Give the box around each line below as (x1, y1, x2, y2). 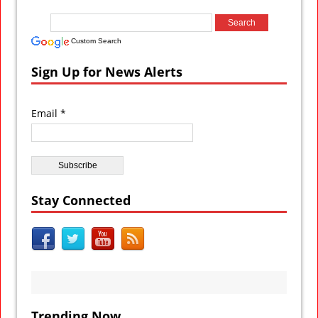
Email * (31, 106, 66, 120)
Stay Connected (31, 191, 131, 209)
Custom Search (71, 36, 121, 45)
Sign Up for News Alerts (31, 62, 182, 80)
